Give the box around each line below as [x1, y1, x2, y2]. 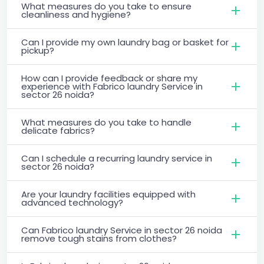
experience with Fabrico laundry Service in [21, 80, 203, 93]
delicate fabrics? [21, 124, 95, 137]
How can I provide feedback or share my [21, 71, 197, 84]
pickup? [21, 44, 54, 57]
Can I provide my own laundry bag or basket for [21, 35, 229, 48]
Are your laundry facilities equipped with [21, 187, 196, 200]
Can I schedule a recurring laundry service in [21, 151, 212, 164]
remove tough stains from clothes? [21, 232, 177, 245]
